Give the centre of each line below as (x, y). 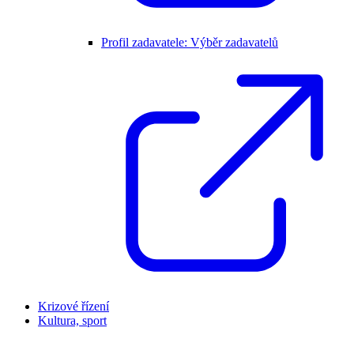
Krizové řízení (73, 306)
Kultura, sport (72, 320)
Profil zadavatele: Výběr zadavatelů (190, 42)
